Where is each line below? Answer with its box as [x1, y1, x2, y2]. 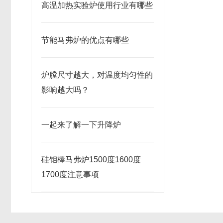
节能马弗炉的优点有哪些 [41, 36, 129, 44]
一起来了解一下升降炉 [41, 120, 121, 129]
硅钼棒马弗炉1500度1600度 [41, 155, 141, 164]
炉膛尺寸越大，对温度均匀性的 [41, 71, 153, 79]
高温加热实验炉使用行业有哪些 [41, 1, 153, 9]
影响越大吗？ [41, 86, 89, 94]
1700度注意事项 [41, 170, 99, 179]
